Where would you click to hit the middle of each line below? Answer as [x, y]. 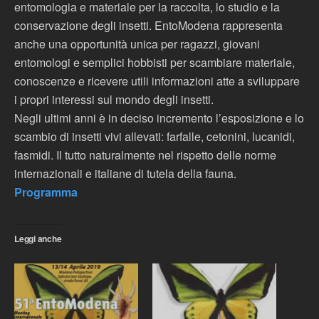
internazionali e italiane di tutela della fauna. [125, 173]
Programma [46, 192]
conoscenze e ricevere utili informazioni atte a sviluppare [157, 81]
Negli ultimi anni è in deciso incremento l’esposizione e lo [159, 118]
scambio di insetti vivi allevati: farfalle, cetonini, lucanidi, [155, 136]
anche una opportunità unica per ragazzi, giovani [137, 44]
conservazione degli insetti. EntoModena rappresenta [148, 25]
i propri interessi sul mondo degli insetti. [114, 99]
